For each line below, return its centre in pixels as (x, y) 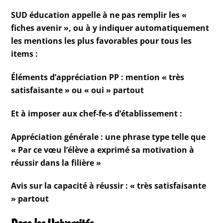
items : (25, 54)
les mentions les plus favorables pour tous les (102, 41)
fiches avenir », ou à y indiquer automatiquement (110, 28)
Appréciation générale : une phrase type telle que (109, 137)
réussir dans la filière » (56, 163)
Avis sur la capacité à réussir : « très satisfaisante (109, 186)
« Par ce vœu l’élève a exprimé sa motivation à (103, 150)
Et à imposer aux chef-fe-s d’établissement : (97, 113)
